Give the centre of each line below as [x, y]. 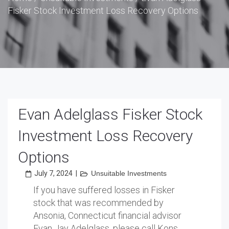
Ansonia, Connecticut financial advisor [107, 215]
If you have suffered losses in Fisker [104, 190]
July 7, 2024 [53, 173]
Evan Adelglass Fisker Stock [110, 114]
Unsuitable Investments [129, 173]
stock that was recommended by [98, 203]
